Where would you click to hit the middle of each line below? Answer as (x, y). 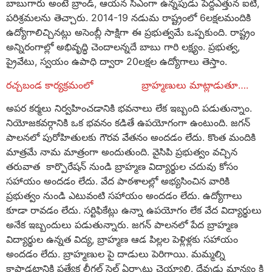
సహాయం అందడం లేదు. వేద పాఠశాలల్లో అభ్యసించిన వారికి (118, 181)
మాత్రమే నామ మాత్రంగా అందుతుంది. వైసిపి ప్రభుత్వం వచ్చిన (122, 152)
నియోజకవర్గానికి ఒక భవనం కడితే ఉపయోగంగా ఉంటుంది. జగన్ (128, 123)
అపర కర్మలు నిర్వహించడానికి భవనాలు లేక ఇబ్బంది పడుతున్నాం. (129, 108)
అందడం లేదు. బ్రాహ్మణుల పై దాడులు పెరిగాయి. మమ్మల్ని (116, 254)
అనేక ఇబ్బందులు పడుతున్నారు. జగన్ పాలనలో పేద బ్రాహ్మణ (122, 225)
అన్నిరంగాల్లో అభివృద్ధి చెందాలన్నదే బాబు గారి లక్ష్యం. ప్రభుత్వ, (123, 47)
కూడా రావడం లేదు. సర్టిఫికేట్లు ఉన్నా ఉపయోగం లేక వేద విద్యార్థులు (134, 210)
